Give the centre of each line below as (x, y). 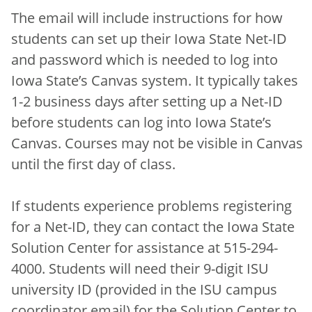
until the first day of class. (93, 163)
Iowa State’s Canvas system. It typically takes (155, 80)
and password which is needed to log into (145, 59)
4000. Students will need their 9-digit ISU (140, 268)
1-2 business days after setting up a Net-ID (147, 101)
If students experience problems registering (151, 205)
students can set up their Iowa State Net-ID (149, 38)
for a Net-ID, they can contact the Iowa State (153, 226)
